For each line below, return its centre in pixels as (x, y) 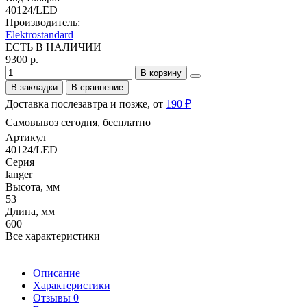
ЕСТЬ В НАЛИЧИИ (53, 47)
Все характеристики (53, 236)
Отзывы (53, 297)
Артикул (26, 137)
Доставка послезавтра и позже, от (86, 103)
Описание (57, 273)
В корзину (161, 73)
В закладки (34, 87)
